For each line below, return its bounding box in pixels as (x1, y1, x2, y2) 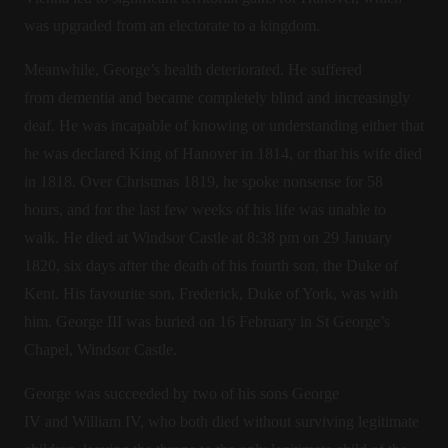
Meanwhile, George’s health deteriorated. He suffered (24, 61, 362, 78)
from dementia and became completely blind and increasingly (24, 89, 410, 106)
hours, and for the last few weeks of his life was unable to (24, 201, 386, 218)
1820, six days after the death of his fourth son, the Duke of (24, 257, 398, 274)
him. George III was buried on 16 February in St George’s (24, 313, 390, 330)
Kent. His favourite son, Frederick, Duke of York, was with (24, 285, 398, 302)
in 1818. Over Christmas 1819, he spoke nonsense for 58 (24, 173, 383, 190)
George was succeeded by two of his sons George (24, 385, 339, 402)
